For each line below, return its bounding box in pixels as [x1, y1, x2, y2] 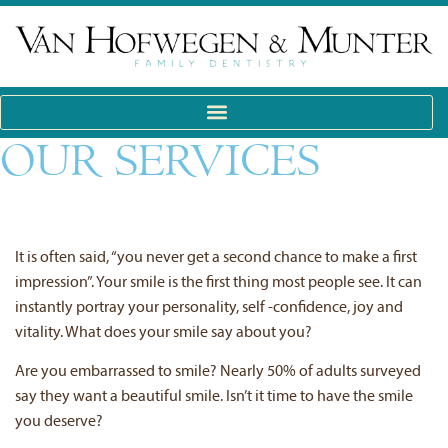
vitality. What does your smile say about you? [15, 324, 312, 341]
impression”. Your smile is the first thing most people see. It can [15, 274, 422, 291]
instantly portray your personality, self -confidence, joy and [15, 299, 403, 316]
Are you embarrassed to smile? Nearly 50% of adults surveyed [15, 364, 421, 381]
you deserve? [15, 414, 103, 431]
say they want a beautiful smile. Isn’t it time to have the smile [15, 389, 413, 406]
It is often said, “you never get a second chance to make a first [15, 249, 417, 266]
